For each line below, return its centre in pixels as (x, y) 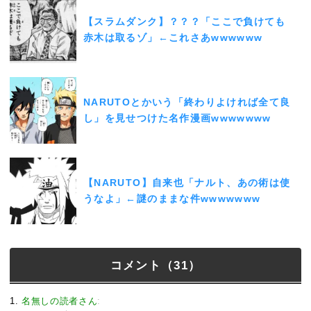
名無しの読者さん (59, 301)
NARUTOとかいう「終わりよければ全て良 (187, 102)
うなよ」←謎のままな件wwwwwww (172, 198)
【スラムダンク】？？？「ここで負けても (185, 21)
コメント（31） (155, 265)
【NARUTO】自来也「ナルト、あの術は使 (187, 182)
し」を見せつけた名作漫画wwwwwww (177, 118)
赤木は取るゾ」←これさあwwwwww (173, 37)
